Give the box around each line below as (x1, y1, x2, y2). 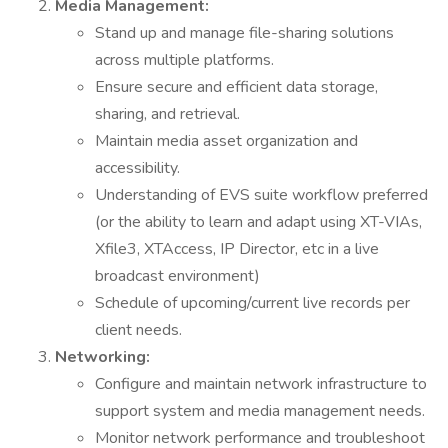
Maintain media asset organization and (95, 130, 358, 152)
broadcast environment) (95, 265, 260, 287)
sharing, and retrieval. (95, 103, 240, 125)
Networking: (55, 346, 150, 368)
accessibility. (95, 157, 180, 179)
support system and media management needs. (95, 400, 425, 422)
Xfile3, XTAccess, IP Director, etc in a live (95, 238, 379, 260)
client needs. (95, 319, 182, 341)
